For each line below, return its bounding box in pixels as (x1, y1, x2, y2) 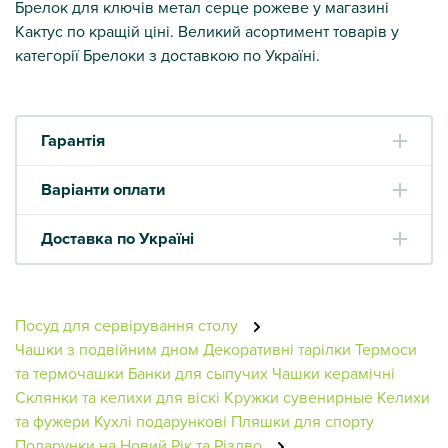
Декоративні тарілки (203, 337, 351, 360)
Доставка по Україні (41, 225, 194, 251)
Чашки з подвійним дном (15, 337, 199, 360)
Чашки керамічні (272, 361, 395, 384)
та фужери (15, 409, 90, 432)
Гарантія (41, 127, 105, 153)
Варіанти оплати (41, 176, 165, 202)
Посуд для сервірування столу (15, 313, 242, 336)
